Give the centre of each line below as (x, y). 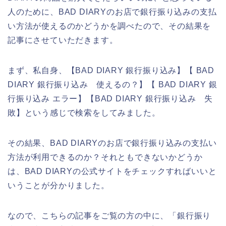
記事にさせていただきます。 (63, 40)
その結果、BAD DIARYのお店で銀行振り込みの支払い (112, 143)
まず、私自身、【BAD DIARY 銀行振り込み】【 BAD (111, 70)
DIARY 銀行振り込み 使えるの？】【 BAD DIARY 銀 (112, 84)
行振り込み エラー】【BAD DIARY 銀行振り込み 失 (110, 98)
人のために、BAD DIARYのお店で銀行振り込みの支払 (112, 12)
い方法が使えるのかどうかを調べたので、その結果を (109, 26)
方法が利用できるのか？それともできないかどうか (105, 157)
